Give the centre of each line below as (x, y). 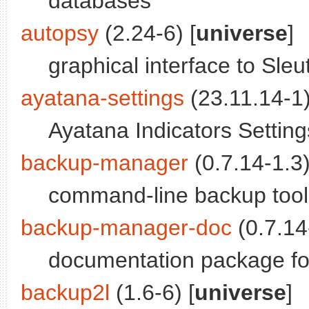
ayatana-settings (102, 98)
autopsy (60, 33)
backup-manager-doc (126, 228)
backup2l (65, 293)
